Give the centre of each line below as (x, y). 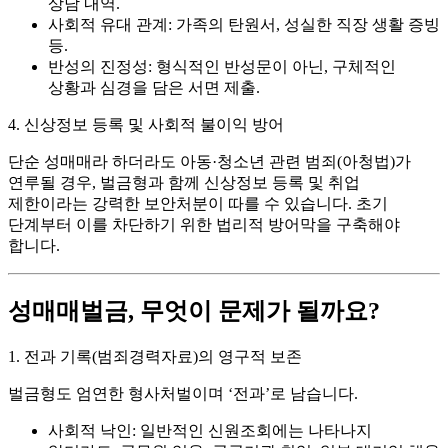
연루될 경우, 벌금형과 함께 (106, 183)
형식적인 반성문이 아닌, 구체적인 (274, 67)
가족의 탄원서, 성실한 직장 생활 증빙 (306, 25)
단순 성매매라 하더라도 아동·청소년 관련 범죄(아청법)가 (209, 162)
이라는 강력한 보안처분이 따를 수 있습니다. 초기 (214, 204)
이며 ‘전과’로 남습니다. (275, 394)
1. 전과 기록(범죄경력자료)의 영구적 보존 (155, 357)
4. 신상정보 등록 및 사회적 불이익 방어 (146, 125)
